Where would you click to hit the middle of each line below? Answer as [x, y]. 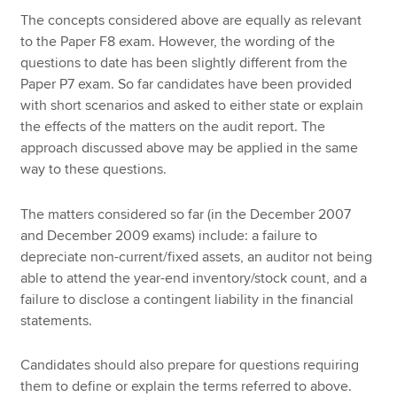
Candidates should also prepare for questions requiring [190, 366]
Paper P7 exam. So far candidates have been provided [187, 84]
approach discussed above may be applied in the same [190, 148]
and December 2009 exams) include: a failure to [169, 235]
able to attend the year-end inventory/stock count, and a [194, 278]
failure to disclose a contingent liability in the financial [187, 299]
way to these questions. [94, 169]
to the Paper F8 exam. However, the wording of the [178, 41]
